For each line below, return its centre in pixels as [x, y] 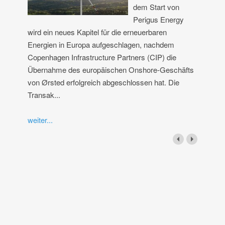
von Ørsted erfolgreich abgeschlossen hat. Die [103, 82]
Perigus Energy [158, 19]
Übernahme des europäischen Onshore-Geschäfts [111, 69]
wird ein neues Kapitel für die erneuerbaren [97, 32]
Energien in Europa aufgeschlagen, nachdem [101, 44]
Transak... [44, 94]
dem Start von [156, 7]
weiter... [40, 120]
